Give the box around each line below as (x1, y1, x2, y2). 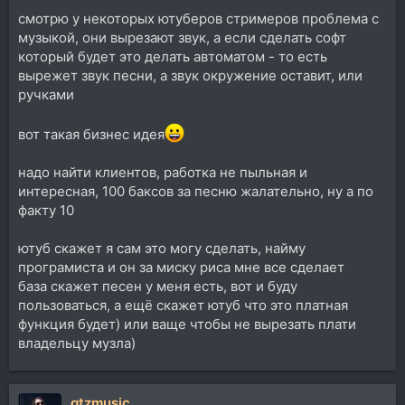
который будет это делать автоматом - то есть (18, 47, 327, 65)
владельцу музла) (18, 334, 136, 352)
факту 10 (18, 201, 74, 219)
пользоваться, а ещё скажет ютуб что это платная (18, 296, 348, 314)
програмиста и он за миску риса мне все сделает (18, 258, 344, 276)
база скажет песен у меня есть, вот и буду (18, 277, 297, 295)
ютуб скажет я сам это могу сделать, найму (18, 239, 306, 257)
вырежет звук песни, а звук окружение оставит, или (18, 66, 363, 84)
